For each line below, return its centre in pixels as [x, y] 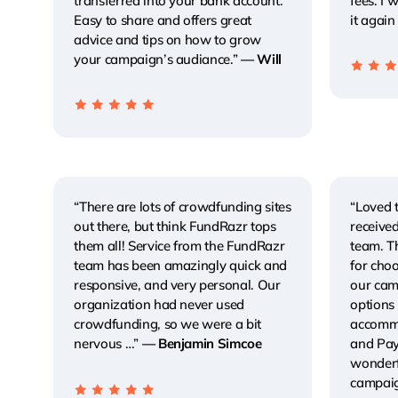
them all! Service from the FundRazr [179, 246]
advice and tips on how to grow [168, 39]
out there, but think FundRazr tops [175, 227]
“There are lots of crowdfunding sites [183, 207]
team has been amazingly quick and [181, 266]
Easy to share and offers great [163, 20]
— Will [262, 59]
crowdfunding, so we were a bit [168, 324]
